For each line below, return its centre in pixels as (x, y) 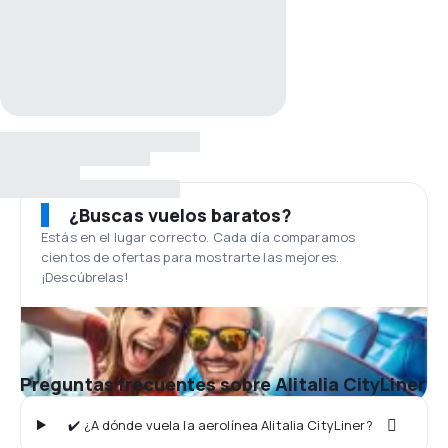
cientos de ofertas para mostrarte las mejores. (190, 257)
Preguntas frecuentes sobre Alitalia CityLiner (222, 384)
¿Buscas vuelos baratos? (180, 215)
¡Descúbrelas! (84, 277)
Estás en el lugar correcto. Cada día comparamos (198, 237)
